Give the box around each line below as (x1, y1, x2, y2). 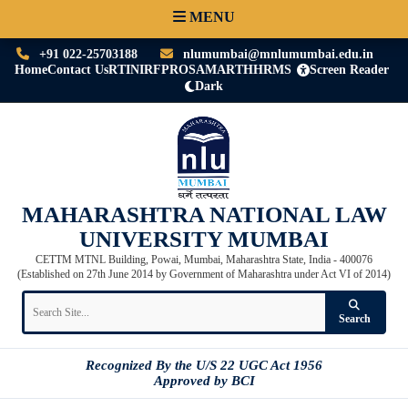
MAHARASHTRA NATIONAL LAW (21, 202, 387, 227)
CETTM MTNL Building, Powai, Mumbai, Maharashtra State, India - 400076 (36, 252, 372, 266)
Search (338, 312, 371, 325)
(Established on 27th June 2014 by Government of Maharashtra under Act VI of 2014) (17, 268, 391, 280)
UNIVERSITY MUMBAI (79, 227, 329, 251)
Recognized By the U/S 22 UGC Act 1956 (86, 358, 322, 372)
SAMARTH (188, 63, 253, 76)
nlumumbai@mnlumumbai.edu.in (178, 47, 373, 61)
